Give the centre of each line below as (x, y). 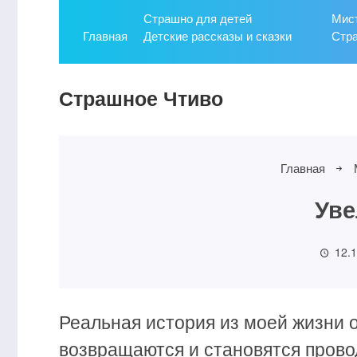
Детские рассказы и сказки (218, 35)
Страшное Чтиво (141, 98)
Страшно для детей (198, 18)
